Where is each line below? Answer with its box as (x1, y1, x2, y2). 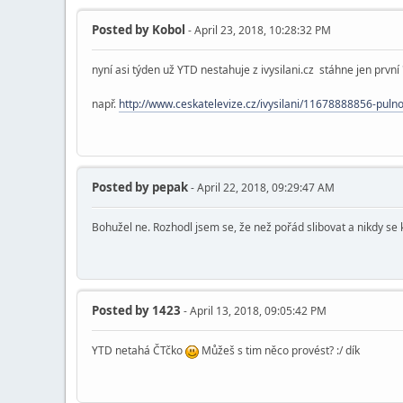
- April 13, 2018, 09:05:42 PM (181, 302, 327, 318)
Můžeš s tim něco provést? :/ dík (199, 342, 360, 358)
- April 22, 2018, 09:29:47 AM (188, 179, 335, 195)
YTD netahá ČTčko (92, 342, 185, 358)
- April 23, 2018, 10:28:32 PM (185, 22, 331, 38)
